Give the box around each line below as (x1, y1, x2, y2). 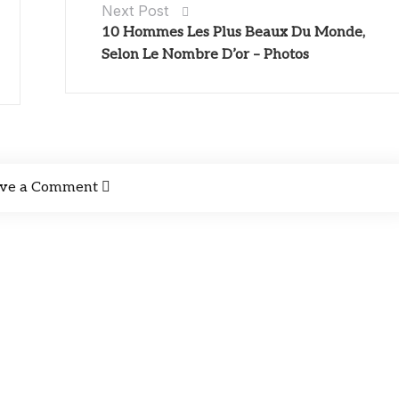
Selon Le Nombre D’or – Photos (102, 46, 310, 64)
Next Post (102, 2, 169, 20)
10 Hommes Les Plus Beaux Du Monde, (102, 24, 366, 42)
